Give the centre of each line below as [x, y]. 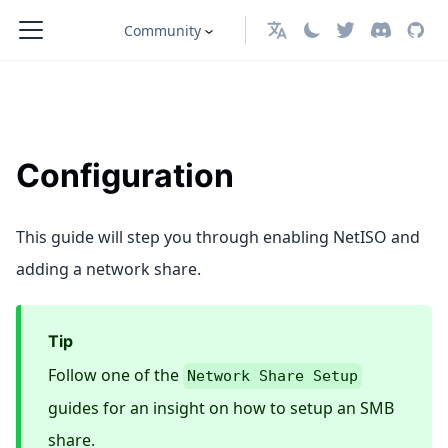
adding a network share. [108, 269]
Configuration [125, 175]
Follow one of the [115, 374]
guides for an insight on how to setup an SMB [221, 407]
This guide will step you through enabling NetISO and [218, 237]
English [290, 37]
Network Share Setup [272, 375]
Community [162, 30]
